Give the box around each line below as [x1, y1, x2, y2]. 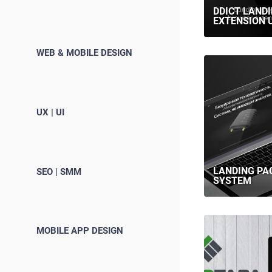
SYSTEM [212, 174, 251, 186]
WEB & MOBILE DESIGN [36, 47, 132, 59]
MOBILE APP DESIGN [36, 225, 123, 237]
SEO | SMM [36, 166, 81, 177]
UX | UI [36, 106, 64, 118]
